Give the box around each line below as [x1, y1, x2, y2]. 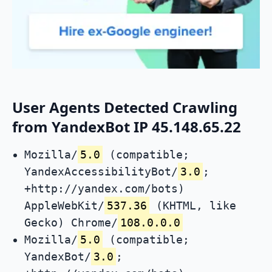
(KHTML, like [149, 199, 236, 212]
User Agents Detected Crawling [12, 97, 237, 118]
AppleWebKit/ [24, 199, 104, 212]
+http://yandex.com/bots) [24, 182, 185, 195]
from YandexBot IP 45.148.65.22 [12, 117, 241, 137]
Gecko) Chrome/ [24, 216, 118, 229]
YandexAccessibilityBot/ [24, 165, 178, 178]
